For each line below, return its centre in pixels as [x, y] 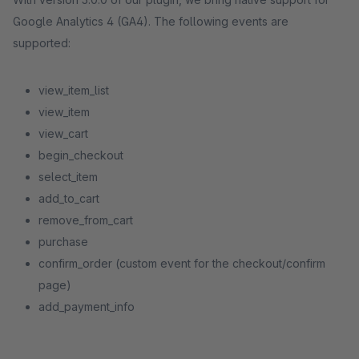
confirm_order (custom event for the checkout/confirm [182, 263]
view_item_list [74, 90]
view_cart [63, 133]
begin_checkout [81, 155]
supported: [42, 43]
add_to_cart [69, 198]
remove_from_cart [86, 220]
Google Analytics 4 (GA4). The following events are [151, 21]
